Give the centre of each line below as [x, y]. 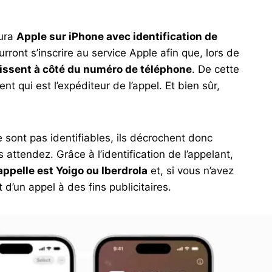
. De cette [216, 70]
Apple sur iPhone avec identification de [117, 37]
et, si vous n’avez [191, 171]
